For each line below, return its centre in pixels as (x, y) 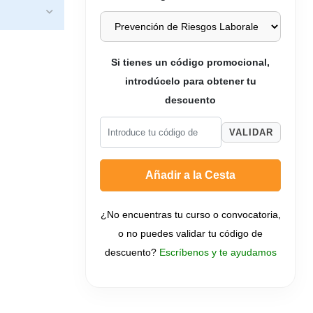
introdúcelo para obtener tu (190, 81)
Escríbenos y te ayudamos (218, 252)
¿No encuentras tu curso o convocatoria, (190, 214)
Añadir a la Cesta (190, 175)
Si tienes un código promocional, (190, 63)
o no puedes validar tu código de (190, 233)
